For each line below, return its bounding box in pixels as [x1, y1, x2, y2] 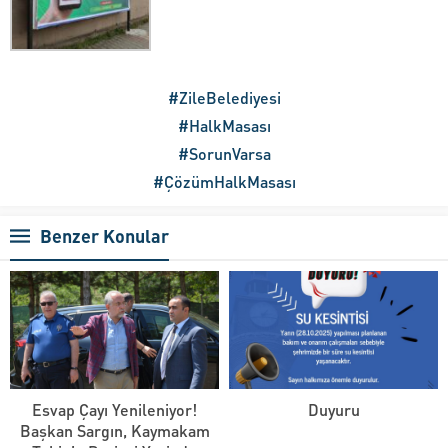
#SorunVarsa [177, 143, 271, 165]
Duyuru [307, 398, 360, 420]
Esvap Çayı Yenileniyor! [32, 398, 197, 420]
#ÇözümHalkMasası [152, 171, 296, 193]
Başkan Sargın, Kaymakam [19, 419, 210, 441]
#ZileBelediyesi [167, 87, 281, 109]
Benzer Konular [40, 224, 169, 248]
